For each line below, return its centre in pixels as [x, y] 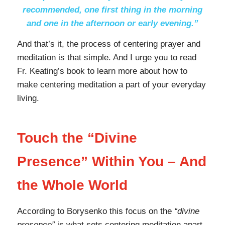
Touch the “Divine [77, 138]
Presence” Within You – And [111, 162]
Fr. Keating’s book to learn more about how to [102, 71]
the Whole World [72, 185]
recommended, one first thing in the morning [112, 10]
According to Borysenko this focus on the [95, 211]
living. [28, 98]
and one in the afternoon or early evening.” [112, 23]
